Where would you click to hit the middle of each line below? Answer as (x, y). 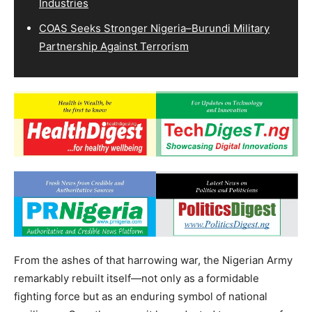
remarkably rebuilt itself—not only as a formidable (136, 279)
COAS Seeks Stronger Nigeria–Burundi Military (154, 28)
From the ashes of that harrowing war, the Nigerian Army (153, 260)
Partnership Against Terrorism (114, 46)
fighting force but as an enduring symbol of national (141, 297)
